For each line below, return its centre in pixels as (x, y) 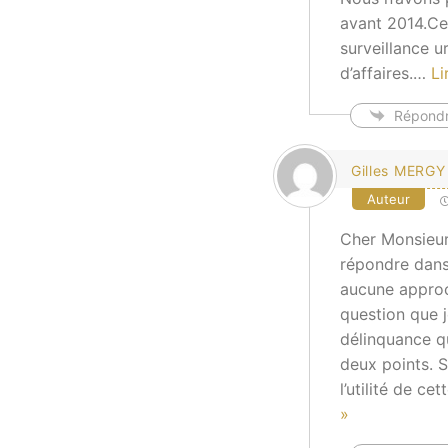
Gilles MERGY (398, 170)
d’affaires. (376, 72)
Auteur (388, 198)
